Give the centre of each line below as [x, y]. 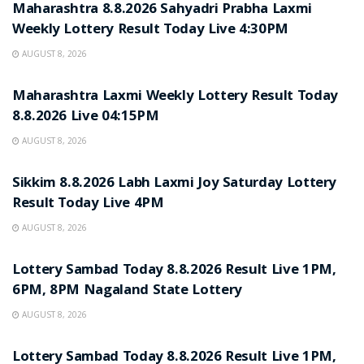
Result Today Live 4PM [88, 204]
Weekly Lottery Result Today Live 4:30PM [150, 30]
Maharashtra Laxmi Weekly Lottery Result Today [175, 97]
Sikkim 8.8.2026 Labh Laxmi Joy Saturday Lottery [175, 184]
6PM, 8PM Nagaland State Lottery [127, 291]
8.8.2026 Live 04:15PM [86, 117]
